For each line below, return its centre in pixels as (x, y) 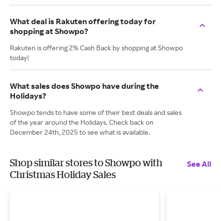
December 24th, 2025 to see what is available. (80, 132)
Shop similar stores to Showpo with (86, 163)
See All (199, 164)
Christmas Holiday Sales (63, 174)
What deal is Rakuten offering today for (83, 21)
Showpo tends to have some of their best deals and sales (96, 112)
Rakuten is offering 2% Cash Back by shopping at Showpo (96, 48)
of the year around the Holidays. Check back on (82, 122)
